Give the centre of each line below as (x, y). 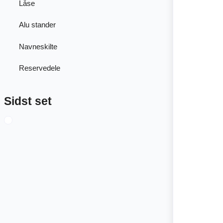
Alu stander (37, 25)
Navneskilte (38, 46)
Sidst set (28, 101)
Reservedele (39, 68)
